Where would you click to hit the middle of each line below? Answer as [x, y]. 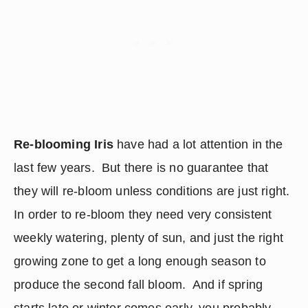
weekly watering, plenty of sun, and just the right [148, 238]
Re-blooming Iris [64, 144]
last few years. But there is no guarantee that [141, 168]
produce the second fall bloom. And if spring [139, 285]
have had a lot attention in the [198, 144]
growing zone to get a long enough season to [140, 261]
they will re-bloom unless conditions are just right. [154, 191]
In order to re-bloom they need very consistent [143, 214]
